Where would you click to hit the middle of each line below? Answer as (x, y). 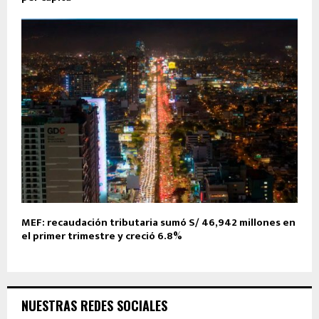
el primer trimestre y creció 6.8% (102, 236)
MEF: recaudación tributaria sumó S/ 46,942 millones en (158, 222)
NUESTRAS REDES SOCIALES (94, 305)
